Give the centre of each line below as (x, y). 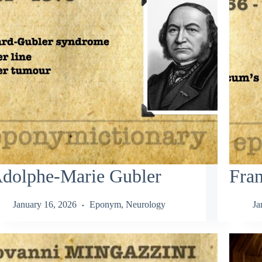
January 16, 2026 (44, 205)
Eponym (105, 205)
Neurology (145, 205)
